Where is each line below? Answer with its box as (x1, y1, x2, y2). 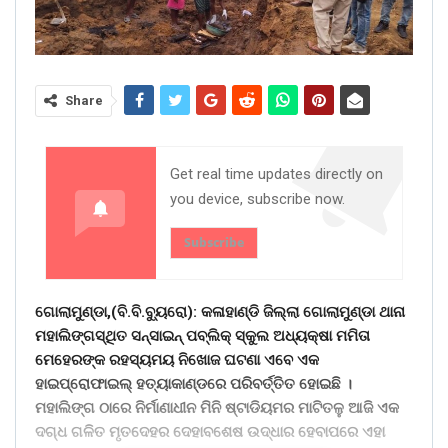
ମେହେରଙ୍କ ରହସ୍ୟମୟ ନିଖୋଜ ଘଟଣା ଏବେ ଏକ (35, 351, 319, 370)
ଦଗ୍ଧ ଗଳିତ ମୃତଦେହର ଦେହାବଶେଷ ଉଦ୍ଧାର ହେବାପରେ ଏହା (35, 423, 385, 442)
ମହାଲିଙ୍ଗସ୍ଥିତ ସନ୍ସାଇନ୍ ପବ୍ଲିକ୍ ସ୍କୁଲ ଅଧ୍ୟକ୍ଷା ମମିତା (35, 327, 370, 346)
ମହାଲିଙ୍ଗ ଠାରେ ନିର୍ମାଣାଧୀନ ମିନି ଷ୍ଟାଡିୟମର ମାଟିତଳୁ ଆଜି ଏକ (35, 399, 399, 418)
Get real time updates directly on (170, 164, 383, 183)
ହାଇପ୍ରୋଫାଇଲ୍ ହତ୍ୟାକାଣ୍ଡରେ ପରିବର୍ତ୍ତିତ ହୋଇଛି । (35, 375, 352, 394)
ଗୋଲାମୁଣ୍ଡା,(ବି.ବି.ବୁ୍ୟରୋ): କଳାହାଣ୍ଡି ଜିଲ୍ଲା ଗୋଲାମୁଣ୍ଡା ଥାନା (35, 303, 405, 322)
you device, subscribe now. (170, 189, 345, 208)
